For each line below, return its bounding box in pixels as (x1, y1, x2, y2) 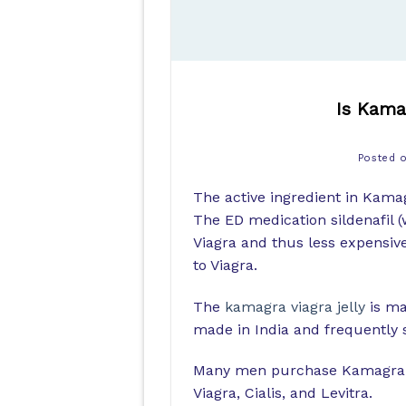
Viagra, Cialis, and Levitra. (192, 384, 372, 402)
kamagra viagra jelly (224, 297, 365, 315)
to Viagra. (192, 256, 257, 274)
